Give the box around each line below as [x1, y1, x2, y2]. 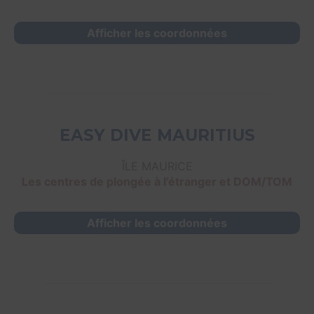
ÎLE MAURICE [121, 159, 193, 174]
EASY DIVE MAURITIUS [59, 125, 255, 146]
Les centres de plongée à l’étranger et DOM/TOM [22, 175, 292, 189]
